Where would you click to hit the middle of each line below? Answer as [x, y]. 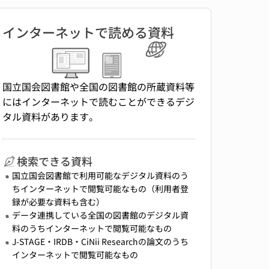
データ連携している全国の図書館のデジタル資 [100, 215]
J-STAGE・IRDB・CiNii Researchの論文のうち [100, 242]
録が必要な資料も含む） [58, 202]
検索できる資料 [54, 161]
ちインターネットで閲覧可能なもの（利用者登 [100, 189]
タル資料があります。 [50, 117]
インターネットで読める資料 [88, 32]
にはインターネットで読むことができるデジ [98, 102]
